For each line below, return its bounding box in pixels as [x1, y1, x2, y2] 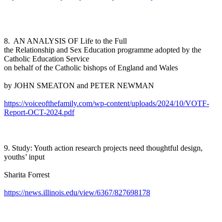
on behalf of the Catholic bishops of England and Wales [4, 63, 178, 72]
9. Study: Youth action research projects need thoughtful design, [4, 143, 203, 152]
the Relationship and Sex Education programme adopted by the [4, 45, 201, 54]
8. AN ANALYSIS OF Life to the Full [4, 36, 129, 45]
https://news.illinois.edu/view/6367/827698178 [4, 188, 150, 197]
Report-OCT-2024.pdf [4, 108, 74, 116]
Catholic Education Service [4, 54, 89, 63]
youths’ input [4, 152, 45, 161]
